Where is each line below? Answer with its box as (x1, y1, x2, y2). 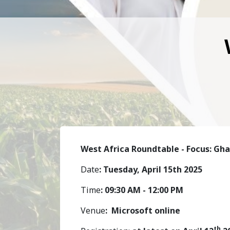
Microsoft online (111, 204, 180, 216)
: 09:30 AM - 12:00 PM (101, 184, 183, 196)
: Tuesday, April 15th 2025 (99, 163, 204, 175)
